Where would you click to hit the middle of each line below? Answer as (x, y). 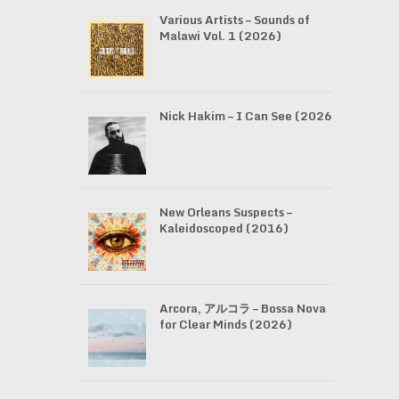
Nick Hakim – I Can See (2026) (248, 116)
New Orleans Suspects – (225, 212)
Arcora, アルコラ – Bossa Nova (242, 308)
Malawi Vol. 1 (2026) (220, 36)
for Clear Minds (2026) (225, 324)
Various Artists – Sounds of (234, 20)
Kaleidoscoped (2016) (224, 228)
